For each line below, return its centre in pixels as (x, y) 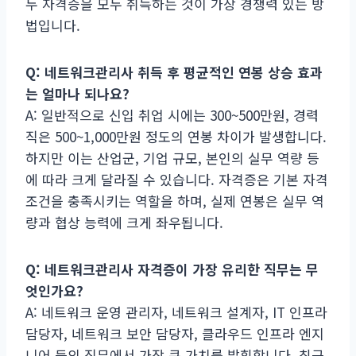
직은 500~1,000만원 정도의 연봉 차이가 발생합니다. (176, 136)
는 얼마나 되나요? (77, 93)
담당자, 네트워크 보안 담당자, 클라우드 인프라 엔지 (175, 333)
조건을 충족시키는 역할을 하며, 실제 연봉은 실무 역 (175, 200)
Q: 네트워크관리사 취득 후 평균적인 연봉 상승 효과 (174, 72)
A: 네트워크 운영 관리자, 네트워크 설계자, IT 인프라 (176, 311)
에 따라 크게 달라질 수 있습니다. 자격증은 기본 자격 (177, 179)
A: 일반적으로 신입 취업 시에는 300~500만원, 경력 (172, 114)
